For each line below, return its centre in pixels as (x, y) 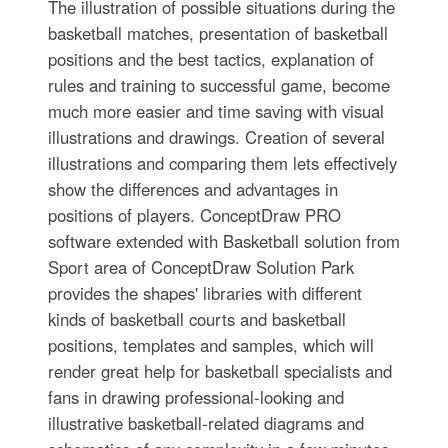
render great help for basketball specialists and (219, 371)
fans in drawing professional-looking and (195, 397)
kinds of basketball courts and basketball (196, 319)
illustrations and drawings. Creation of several (216, 137)
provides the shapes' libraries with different (204, 293)
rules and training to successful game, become (218, 85)
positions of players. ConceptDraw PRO (194, 215)
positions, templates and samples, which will (210, 345)
